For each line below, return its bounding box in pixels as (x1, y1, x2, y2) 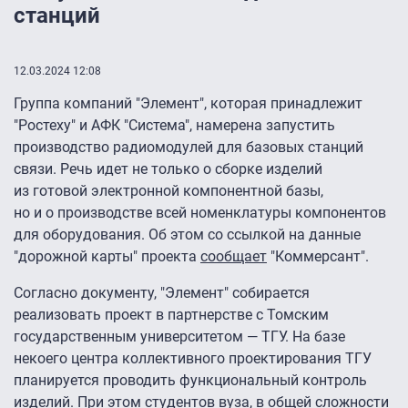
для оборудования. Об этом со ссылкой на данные (14, 226, 361, 244)
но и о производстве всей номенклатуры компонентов (14, 204, 386, 222)
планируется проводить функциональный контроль (14, 372, 367, 390)
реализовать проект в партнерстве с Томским (14, 306, 329, 324)
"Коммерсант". (267, 248, 372, 266)
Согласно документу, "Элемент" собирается (14, 284, 310, 302)
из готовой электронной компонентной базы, (14, 182, 323, 200)
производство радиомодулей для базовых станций (14, 138, 363, 157)
